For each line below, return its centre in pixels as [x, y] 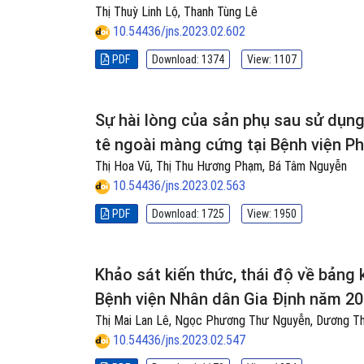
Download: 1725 [188, 214]
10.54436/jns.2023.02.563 [179, 186]
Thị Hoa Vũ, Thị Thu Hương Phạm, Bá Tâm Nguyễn [221, 166]
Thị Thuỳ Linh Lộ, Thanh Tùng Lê [176, 12]
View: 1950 [272, 214]
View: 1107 [272, 59]
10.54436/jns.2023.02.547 [179, 340]
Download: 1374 [188, 59]
